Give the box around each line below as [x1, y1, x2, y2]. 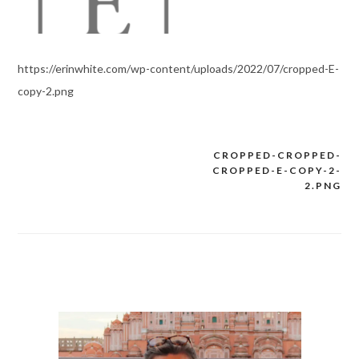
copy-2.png [17, 84, 74, 99]
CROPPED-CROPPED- [213, 149, 342, 162]
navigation [16, 177, 112, 198]
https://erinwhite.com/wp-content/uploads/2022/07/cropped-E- [17, 62, 339, 76]
